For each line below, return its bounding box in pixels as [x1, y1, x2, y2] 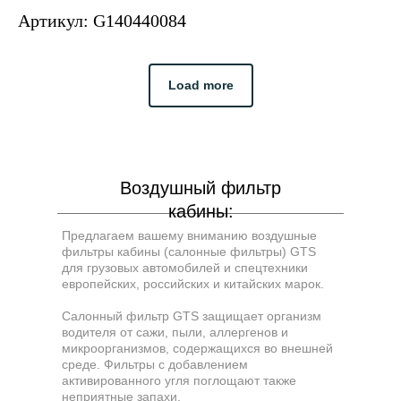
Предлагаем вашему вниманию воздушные [62, 228, 317, 243]
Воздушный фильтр [120, 178, 281, 199]
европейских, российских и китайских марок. [62, 277, 324, 292]
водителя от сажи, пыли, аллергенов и [62, 325, 288, 340]
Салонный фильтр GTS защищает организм [62, 309, 321, 324]
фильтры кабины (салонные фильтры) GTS [62, 244, 316, 260]
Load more [167, 78, 234, 93]
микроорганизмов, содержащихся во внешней [62, 341, 333, 356]
